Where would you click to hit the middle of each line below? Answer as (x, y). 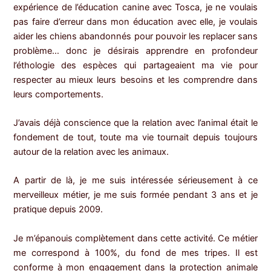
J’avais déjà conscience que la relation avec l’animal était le (135, 122)
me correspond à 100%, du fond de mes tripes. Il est (135, 253)
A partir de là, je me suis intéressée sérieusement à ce (135, 181)
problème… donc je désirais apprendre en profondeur (135, 51)
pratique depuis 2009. (58, 210)
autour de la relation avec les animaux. (91, 152)
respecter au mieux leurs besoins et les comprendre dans (135, 80)
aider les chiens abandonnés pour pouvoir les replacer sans (135, 36)
